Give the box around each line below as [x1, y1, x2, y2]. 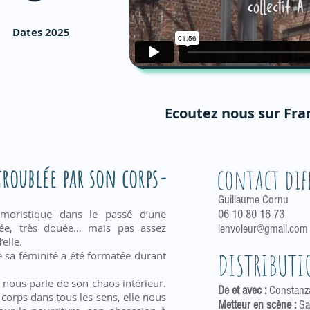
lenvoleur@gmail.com [218, 221, 308, 236]
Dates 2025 [12, 25, 70, 39]
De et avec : [218, 283, 269, 298]
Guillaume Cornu [218, 192, 289, 207]
